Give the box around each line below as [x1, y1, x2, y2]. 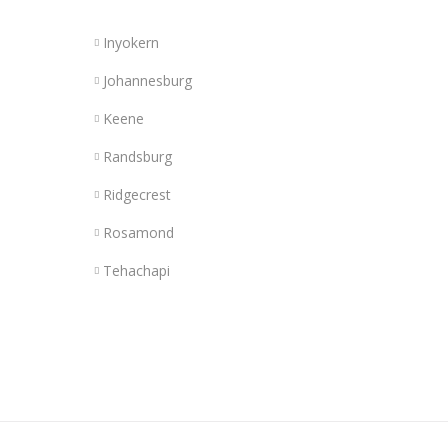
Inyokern [102, 32, 159, 52]
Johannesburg [102, 70, 192, 90]
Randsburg [102, 146, 172, 166]
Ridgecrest [102, 184, 171, 204]
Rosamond [102, 222, 174, 242]
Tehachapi [102, 260, 170, 280]
